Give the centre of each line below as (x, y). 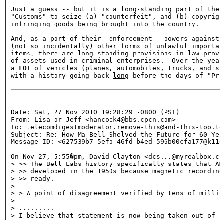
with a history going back (62, 75)
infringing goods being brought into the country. (105, 24)
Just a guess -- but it (56, 9)
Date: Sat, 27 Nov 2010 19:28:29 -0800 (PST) (95, 112)
